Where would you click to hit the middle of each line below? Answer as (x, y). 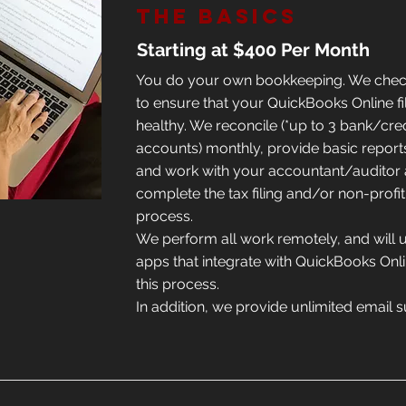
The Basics (217, 16)
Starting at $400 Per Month (253, 50)
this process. (178, 284)
